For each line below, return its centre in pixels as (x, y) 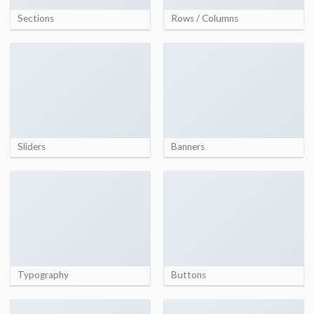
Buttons (188, 274)
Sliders (31, 147)
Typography (43, 274)
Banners (187, 147)
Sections (35, 19)
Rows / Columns (204, 19)
